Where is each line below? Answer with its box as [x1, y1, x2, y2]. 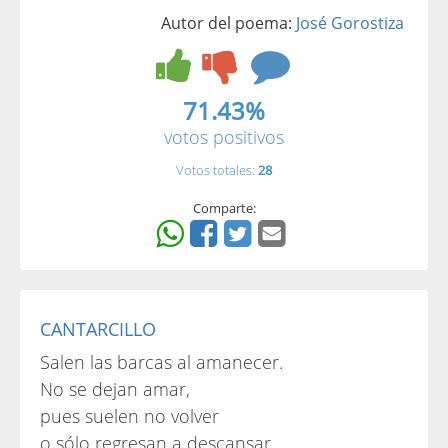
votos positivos [164, 125, 284, 149]
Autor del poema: [161, 12, 296, 34]
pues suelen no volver [40, 404, 219, 428]
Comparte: [192, 199, 256, 217]
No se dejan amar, [40, 377, 190, 401]
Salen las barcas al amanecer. [40, 350, 283, 374]
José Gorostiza [296, 12, 404, 34]
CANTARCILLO [40, 317, 156, 341]
